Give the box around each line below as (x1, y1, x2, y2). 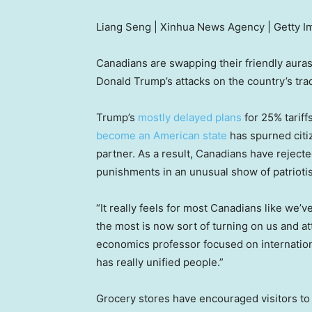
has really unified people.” (96, 256, 224, 270)
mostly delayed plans (138, 111, 242, 125)
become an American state (96, 129, 227, 143)
